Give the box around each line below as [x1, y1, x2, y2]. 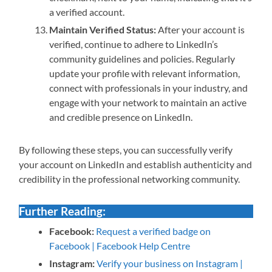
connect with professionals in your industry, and [49, 82, 248, 94]
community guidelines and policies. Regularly [49, 53, 236, 65]
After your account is [156, 24, 245, 36]
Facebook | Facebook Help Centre [49, 240, 191, 252]
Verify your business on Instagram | [97, 257, 243, 270]
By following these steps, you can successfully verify [19, 144, 233, 156]
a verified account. [49, 6, 125, 18]
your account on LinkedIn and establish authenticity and [19, 158, 253, 171]
